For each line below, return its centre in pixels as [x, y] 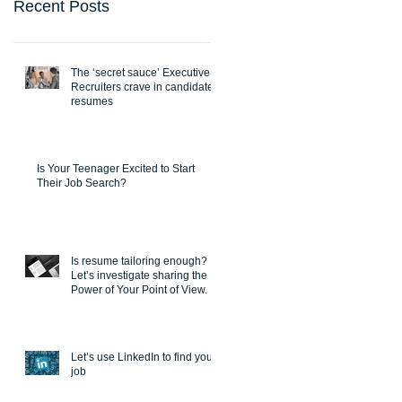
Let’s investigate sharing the [139, 275]
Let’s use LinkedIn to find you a [146, 357]
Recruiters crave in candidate [142, 87]
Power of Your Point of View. [139, 289]
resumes [92, 101]
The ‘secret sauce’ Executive [140, 72]
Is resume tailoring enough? [139, 261]
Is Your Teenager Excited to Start [116, 168]
